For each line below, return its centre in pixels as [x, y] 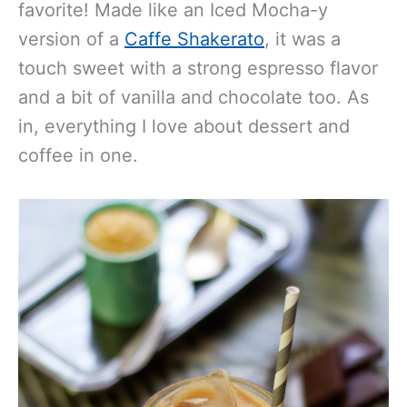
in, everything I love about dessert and [184, 126]
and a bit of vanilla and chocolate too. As [194, 97]
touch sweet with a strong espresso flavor [198, 68]
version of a [71, 39]
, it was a [303, 39]
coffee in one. [81, 155]
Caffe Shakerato [194, 39]
